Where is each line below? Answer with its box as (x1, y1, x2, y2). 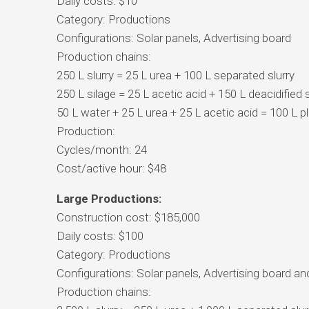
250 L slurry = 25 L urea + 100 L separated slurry (56, 68, 295, 82)
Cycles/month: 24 (56, 142, 147, 157)
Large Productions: (56, 191, 161, 206)
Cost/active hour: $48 (56, 161, 166, 175)
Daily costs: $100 (56, 228, 143, 243)
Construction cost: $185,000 (56, 210, 200, 224)
